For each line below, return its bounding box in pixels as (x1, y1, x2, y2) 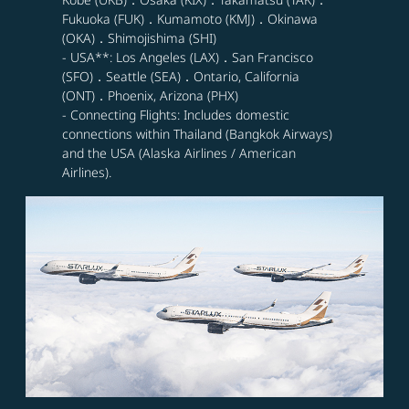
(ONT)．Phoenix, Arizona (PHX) (62, 87, 238, 105)
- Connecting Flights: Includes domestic (62, 106, 289, 124)
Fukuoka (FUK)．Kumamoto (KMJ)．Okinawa (62, 10, 318, 28)
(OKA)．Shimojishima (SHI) (62, 29, 216, 47)
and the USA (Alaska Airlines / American (62, 144, 296, 163)
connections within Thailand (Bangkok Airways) (62, 125, 332, 143)
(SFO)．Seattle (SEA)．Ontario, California (62, 68, 299, 86)
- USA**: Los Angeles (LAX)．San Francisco (62, 48, 313, 67)
